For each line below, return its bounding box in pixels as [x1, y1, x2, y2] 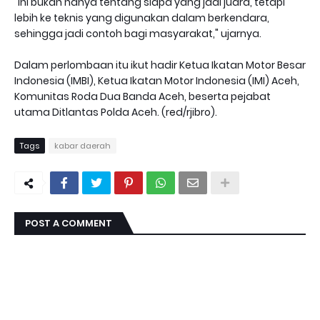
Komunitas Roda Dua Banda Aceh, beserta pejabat [14, 89, 271, 104]
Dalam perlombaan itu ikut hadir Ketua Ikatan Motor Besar [14, 58, 306, 73]
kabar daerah [54, 140, 111, 152]
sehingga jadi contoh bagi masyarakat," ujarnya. [14, 26, 261, 41]
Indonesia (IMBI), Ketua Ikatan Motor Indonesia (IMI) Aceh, [14, 74, 299, 89]
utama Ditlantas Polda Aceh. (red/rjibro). [14, 105, 217, 120]
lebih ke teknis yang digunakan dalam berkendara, [14, 11, 269, 26]
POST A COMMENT [25, 216, 112, 231]
